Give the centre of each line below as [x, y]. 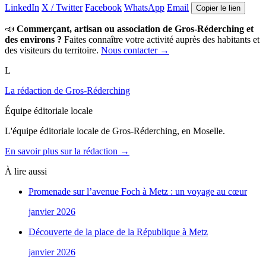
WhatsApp [144, 7]
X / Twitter [62, 7]
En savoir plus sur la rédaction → [67, 151]
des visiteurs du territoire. [53, 50]
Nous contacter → [135, 50]
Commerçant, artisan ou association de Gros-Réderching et [135, 28]
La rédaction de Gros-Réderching [67, 90]
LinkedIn [22, 7]
